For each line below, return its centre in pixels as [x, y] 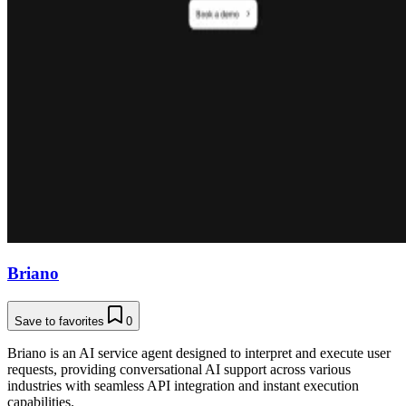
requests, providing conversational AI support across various [179, 369]
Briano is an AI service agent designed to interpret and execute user [199, 353]
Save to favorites [59, 321]
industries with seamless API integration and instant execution [183, 385]
